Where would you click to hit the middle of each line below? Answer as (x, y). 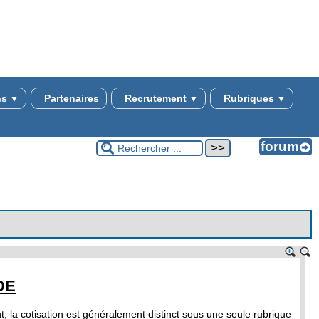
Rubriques (249, 98)
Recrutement (155, 98)
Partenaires (70, 98)
